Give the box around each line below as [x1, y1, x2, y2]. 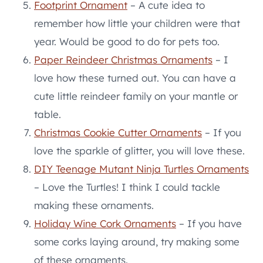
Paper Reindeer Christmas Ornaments [34, 53, 213, 66]
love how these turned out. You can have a [34, 71, 236, 84]
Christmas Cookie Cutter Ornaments [34, 126, 202, 139]
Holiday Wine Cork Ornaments [34, 217, 176, 230]
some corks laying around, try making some [34, 235, 240, 248]
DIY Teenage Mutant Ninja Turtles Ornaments [34, 162, 249, 175]
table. [34, 107, 61, 120]
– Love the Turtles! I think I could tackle [34, 180, 220, 193]
